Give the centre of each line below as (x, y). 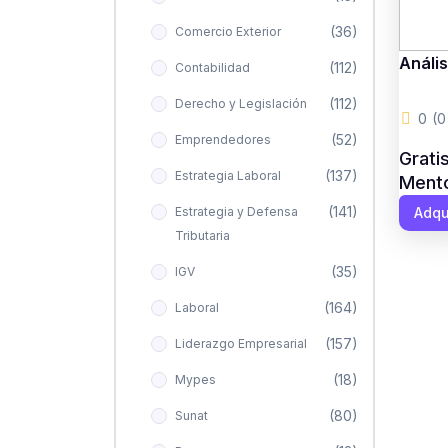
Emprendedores (222, 139)
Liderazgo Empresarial (240, 343)
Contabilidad (212, 67)
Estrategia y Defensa (236, 211)
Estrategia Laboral (227, 175)
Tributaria (202, 235)
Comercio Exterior (227, 31)
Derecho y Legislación (240, 103)
